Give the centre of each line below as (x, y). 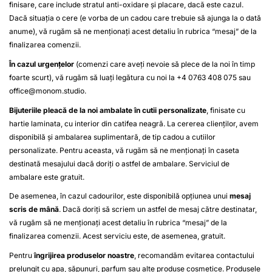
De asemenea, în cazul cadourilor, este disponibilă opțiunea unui (119, 196)
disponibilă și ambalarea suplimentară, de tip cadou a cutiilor (112, 137)
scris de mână (34, 209)
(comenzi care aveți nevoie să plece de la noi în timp (165, 64)
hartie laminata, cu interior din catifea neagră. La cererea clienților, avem (134, 123)
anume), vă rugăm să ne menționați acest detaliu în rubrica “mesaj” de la (133, 32)
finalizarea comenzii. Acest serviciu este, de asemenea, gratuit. (118, 236)
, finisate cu (226, 110)
